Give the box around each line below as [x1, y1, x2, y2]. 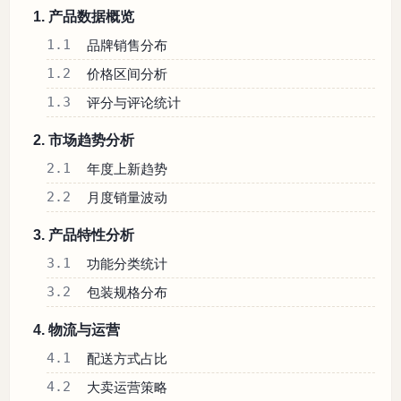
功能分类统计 [87, 256, 168, 272]
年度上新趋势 [87, 161, 168, 177]
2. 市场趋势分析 [33, 132, 134, 149]
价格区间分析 [87, 66, 168, 82]
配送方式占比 [87, 351, 168, 367]
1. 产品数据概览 [33, 9, 134, 25]
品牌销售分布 [87, 38, 168, 54]
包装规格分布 [87, 285, 168, 301]
